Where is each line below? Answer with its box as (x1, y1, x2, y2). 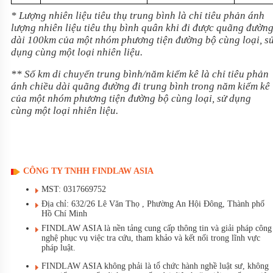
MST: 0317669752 (41, 185, 106, 194)
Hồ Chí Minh (41, 209, 87, 219)
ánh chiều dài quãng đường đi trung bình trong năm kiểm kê (11, 80, 270, 92)
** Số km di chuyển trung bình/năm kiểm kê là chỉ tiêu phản (11, 68, 269, 80)
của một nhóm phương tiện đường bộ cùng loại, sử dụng (11, 92, 251, 104)
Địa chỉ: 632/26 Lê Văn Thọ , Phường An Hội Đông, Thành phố (41, 199, 264, 209)
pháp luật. (41, 243, 76, 253)
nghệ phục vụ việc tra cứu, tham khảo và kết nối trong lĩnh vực (41, 233, 260, 243)
